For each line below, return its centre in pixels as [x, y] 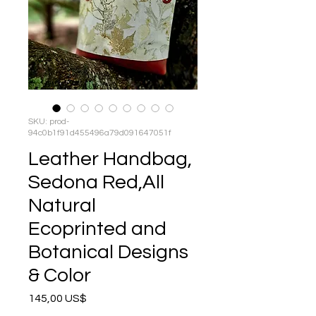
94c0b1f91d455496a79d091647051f [100, 133]
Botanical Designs [108, 252]
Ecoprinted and [97, 229]
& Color [60, 275]
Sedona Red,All [96, 182]
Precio [103, 297]
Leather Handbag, [110, 159]
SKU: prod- [49, 121]
